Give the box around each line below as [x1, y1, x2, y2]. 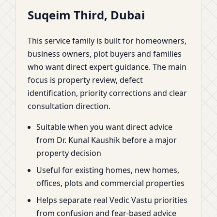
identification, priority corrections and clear [28, 88, 187, 99]
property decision [36, 148, 101, 159]
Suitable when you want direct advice [36, 122, 172, 133]
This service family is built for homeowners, [28, 35, 186, 46]
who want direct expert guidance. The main [28, 62, 186, 73]
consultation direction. [28, 101, 110, 112]
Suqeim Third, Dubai [28, 7, 145, 23]
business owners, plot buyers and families [28, 48, 182, 60]
